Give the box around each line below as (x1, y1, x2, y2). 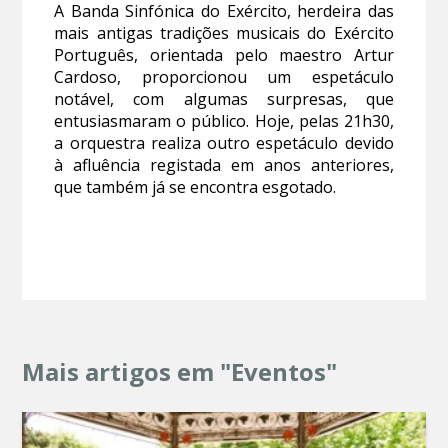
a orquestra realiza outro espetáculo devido (54, 132, 394, 155)
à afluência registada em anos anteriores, (54, 154, 394, 177)
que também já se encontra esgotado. (54, 176, 337, 199)
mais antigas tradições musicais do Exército (54, 22, 394, 45)
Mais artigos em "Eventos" (22, 355, 338, 389)
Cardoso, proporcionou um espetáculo (54, 66, 394, 89)
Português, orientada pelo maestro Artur (54, 44, 394, 67)
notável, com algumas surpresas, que (54, 88, 394, 111)
